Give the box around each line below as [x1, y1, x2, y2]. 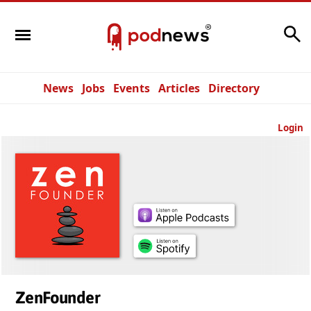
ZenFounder [15, 288, 100, 307]
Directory [208, 81, 260, 96]
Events [113, 81, 150, 96]
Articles [158, 81, 200, 96]
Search [244, 22, 280, 38]
